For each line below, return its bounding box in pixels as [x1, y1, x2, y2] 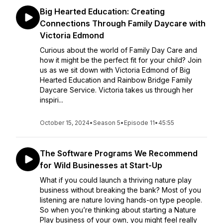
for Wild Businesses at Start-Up [40, 160, 162, 170]
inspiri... [40, 96, 63, 104]
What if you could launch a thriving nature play [40, 176, 192, 184]
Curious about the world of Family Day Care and [40, 46, 197, 54]
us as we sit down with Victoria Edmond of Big [40, 66, 190, 74]
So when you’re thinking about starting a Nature [40, 206, 196, 214]
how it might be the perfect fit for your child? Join [40, 56, 202, 64]
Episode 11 [124, 119, 155, 126]
